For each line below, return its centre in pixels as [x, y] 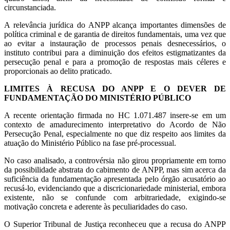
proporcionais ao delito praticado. [58, 71]
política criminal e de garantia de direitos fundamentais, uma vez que [115, 34]
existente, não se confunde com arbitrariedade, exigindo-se [115, 198]
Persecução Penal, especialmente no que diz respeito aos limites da [115, 134]
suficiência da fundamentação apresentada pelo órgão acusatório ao [115, 179]
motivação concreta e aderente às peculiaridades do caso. [96, 207]
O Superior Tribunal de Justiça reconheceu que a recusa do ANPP [115, 224]
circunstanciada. [30, 8]
